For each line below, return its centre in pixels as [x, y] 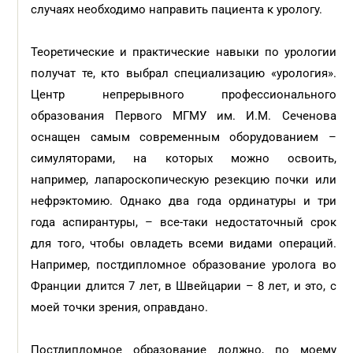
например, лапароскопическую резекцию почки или [184, 180]
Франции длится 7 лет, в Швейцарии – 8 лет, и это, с [184, 286]
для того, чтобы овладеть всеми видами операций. [184, 243]
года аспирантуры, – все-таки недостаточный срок [184, 222]
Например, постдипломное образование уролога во [184, 265]
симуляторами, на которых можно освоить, [184, 158]
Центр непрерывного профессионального [184, 95]
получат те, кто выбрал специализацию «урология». [184, 73]
